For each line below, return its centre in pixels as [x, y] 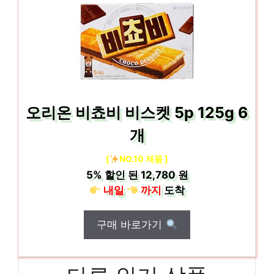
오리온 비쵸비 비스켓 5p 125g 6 [137, 113]
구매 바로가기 [131, 224]
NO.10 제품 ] [143, 159]
